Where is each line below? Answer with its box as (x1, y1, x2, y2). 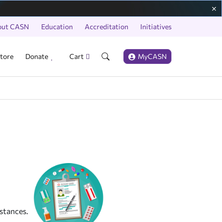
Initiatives (140, 22, 171, 31)
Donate (25, 52, 48, 60)
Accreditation (85, 22, 128, 31)
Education (41, 22, 73, 31)
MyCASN (138, 52, 167, 60)
